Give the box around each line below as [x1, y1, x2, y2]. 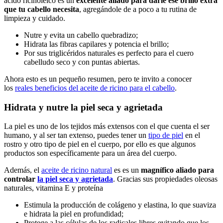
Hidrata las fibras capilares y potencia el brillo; [24, 39, 169, 48]
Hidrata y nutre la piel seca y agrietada [4, 102, 163, 112]
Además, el [4, 166, 41, 175]
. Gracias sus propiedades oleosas [113, 175, 218, 184]
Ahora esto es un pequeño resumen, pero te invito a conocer [4, 74, 192, 83]
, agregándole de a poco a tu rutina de [79, 4, 197, 13]
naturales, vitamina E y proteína [4, 184, 103, 193]
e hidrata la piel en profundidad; [24, 210, 123, 219]
